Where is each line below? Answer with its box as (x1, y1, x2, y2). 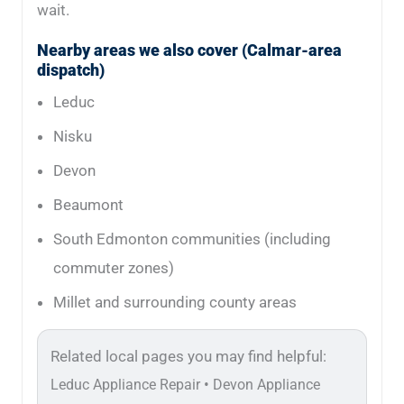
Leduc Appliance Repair (50, 376, 200, 394)
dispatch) (37, 60, 105, 80)
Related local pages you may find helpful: (50, 347, 326, 366)
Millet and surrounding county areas (53, 293, 297, 312)
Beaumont (53, 196, 124, 215)
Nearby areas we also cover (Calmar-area (37, 41, 342, 60)
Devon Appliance (213, 376, 320, 394)
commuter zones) (53, 259, 174, 278)
